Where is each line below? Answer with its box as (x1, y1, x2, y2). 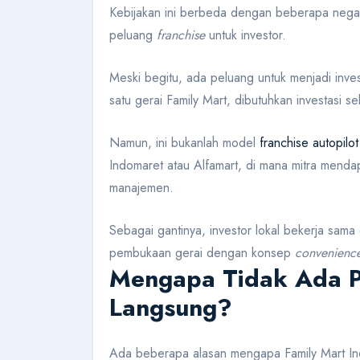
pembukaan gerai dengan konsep (109, 243, 295, 263)
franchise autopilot (260, 133, 358, 153)
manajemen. (109, 178, 174, 198)
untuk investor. (205, 26, 286, 45)
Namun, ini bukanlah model (109, 133, 260, 153)
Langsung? (109, 290, 232, 325)
